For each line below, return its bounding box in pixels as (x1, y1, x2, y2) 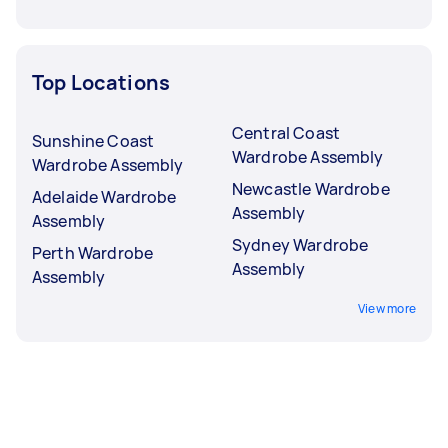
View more (357, 299, 416, 317)
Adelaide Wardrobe (32, 185, 177, 208)
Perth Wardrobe (32, 241, 154, 264)
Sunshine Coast (32, 129, 155, 152)
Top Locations (32, 68, 170, 96)
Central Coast (232, 121, 340, 144)
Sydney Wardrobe (232, 233, 369, 256)
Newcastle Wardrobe (232, 177, 390, 200)
